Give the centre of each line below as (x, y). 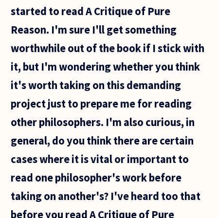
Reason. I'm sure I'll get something (94, 29)
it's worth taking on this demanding (96, 85)
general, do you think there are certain (102, 140)
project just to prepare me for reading (101, 103)
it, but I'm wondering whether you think (106, 66)
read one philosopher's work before (96, 177)
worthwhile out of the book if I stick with (108, 48)
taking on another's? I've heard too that (106, 196)
